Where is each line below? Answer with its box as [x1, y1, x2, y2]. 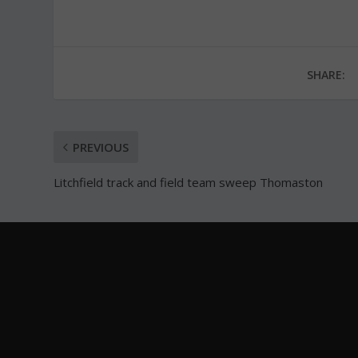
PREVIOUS [73, 138, 129, 155]
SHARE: [306, 66, 345, 82]
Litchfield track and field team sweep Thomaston [54, 173, 324, 190]
